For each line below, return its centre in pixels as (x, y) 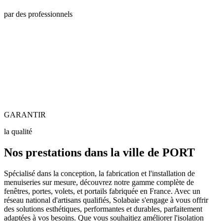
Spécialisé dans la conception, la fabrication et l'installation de (99, 173)
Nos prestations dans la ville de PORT (99, 152)
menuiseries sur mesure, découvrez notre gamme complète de (99, 182)
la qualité (18, 131)
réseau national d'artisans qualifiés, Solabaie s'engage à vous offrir (106, 200)
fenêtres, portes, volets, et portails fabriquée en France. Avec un (102, 191)
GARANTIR (25, 114)
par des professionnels (38, 14)
